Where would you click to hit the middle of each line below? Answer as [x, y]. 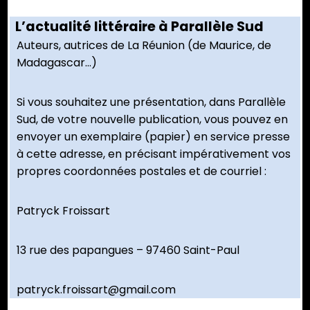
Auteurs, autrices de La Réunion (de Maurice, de [144, 46]
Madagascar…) [57, 63]
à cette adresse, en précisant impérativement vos [154, 154]
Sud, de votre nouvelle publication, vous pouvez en [152, 120]
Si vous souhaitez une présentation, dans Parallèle [151, 102]
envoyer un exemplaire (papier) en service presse [153, 137]
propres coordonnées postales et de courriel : [142, 172]
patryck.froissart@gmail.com [96, 290]
